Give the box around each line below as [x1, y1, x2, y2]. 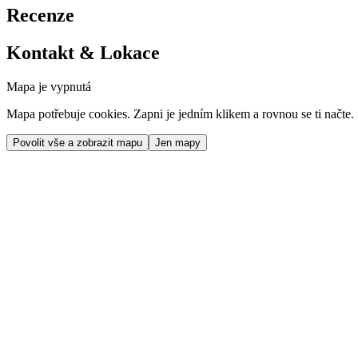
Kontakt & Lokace [6, 42, 160, 64]
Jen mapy [155, 137, 201, 149]
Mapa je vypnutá [6, 80, 91, 94]
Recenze [6, 5, 74, 26]
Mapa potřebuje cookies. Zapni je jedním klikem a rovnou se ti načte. [6, 107, 354, 121]
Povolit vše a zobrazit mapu [13, 137, 142, 149]
